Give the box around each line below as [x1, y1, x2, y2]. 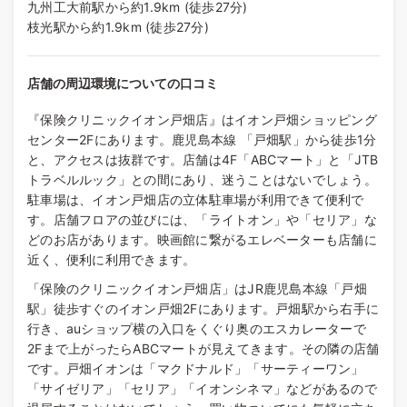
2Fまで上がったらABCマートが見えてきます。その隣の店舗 [27, 341, 380, 357]
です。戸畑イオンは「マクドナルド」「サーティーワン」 [27, 361, 364, 377]
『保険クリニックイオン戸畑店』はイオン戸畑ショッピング [27, 112, 377, 128]
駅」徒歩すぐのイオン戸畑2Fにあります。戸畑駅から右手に [27, 301, 379, 317]
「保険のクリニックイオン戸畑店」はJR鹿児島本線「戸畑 [27, 281, 367, 297]
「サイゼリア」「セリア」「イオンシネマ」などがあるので [27, 381, 377, 397]
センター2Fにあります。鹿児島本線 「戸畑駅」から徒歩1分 [27, 132, 377, 148]
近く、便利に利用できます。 [27, 252, 196, 268]
